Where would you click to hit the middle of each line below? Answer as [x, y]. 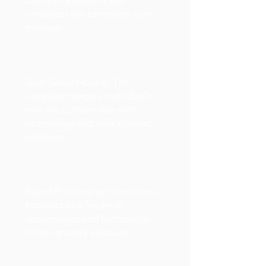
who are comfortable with [81, 109]
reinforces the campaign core [89, 14]
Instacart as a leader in [74, 205]
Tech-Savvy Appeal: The [77, 82]
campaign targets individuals [88, 96]
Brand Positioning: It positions [91, 191]
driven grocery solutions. [79, 232]
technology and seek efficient [89, 123]
